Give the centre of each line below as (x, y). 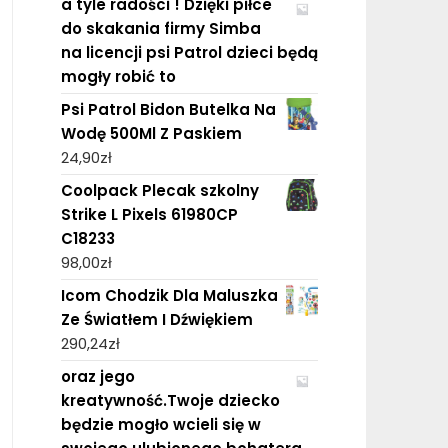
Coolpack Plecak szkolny (159, 190)
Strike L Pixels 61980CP (149, 214)
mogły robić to (118, 76)
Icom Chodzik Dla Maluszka (169, 295)
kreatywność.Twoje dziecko (170, 400)
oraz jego (97, 376)
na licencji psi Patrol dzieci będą (189, 52)
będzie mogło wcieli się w (160, 424)
